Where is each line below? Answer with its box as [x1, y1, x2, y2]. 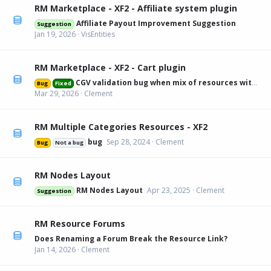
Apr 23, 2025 [146, 184, 191, 195]
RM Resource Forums [34, 217, 125, 229]
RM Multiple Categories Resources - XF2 [34, 120, 207, 132]
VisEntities [81, 28, 115, 39]
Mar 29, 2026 [34, 88, 79, 99]
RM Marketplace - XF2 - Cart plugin [34, 61, 186, 73]
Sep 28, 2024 [106, 136, 151, 147]
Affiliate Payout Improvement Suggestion [76, 18, 236, 28]
